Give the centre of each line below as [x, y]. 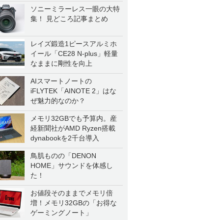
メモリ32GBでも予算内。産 [74, 118]
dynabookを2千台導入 [65, 138]
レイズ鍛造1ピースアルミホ [74, 44]
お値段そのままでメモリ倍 [72, 193]
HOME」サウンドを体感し [72, 165]
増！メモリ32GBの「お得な [74, 203]
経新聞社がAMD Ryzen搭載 [73, 128]
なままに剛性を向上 [61, 63]
